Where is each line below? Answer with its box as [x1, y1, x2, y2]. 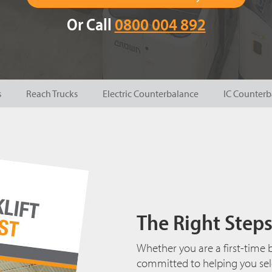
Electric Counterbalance [103, 87, 199, 100]
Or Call [66, 13, 115, 35]
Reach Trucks [26, 87, 78, 100]
